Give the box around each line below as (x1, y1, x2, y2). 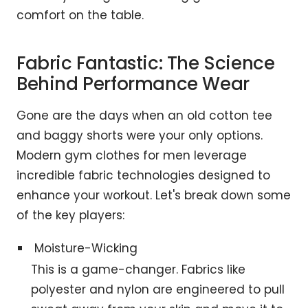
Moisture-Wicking (34, 239, 138, 256)
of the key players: (16, 206, 124, 223)
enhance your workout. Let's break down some (16, 186, 291, 203)
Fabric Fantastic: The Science (16, 50, 275, 76)
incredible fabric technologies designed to (16, 166, 270, 184)
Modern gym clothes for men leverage (16, 146, 247, 164)
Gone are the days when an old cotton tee (16, 107, 272, 124)
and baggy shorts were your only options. (16, 126, 263, 144)
